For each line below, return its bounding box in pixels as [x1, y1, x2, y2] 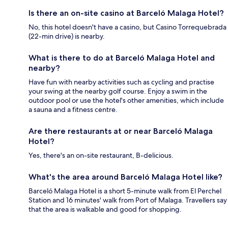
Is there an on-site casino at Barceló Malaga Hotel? [28, 8, 224, 18]
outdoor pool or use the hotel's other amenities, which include [28, 96, 224, 105]
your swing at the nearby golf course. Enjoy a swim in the [28, 87, 207, 96]
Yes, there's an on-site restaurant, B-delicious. [28, 151, 174, 160]
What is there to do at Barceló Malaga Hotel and [28, 53, 215, 63]
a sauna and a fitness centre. [28, 105, 118, 115]
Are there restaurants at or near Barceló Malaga [28, 126, 213, 136]
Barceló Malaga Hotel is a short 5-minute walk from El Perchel [28, 186, 221, 196]
